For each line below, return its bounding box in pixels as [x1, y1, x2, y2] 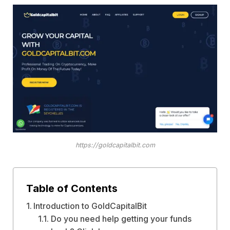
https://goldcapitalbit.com [75, 141, 155, 149]
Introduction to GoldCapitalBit [33, 201, 147, 211]
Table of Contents [26, 182, 118, 195]
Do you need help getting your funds [50, 214, 191, 224]
